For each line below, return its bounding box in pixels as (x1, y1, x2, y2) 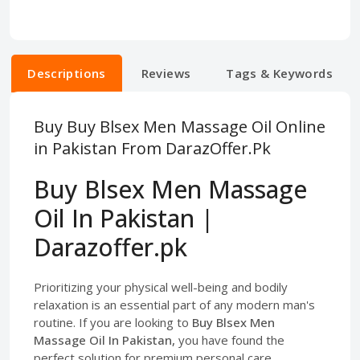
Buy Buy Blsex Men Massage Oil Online (34, 116, 325, 137)
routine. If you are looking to (34, 314, 192, 330)
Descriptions (27, 65, 106, 81)
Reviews (141, 65, 191, 81)
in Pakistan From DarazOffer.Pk (34, 137, 271, 159)
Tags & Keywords (226, 65, 333, 81)
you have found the (175, 332, 284, 348)
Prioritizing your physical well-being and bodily (34, 279, 288, 295)
